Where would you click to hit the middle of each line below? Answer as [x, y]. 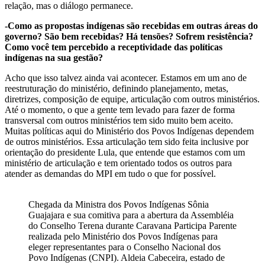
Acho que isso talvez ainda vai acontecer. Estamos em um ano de [126, 77]
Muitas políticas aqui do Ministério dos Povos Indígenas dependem [129, 131]
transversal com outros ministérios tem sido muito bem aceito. [119, 120]
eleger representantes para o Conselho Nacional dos [125, 247]
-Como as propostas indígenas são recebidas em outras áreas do [131, 25]
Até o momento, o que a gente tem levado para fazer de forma [120, 109]
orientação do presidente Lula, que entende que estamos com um [125, 152]
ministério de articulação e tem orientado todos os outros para [118, 163]
